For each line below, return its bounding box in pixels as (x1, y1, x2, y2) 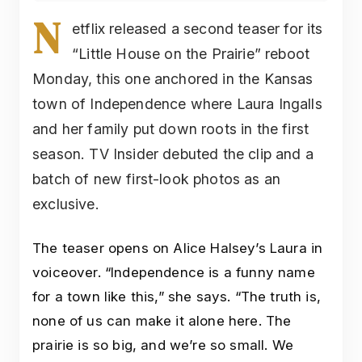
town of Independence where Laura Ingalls (32, 95, 322, 112)
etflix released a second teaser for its (72, 19, 323, 37)
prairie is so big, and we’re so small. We (32, 336, 293, 353)
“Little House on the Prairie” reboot (72, 44, 310, 62)
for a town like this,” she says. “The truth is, (32, 288, 321, 305)
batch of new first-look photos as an (32, 170, 281, 187)
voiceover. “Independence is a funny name (32, 263, 315, 280)
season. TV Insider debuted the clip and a (32, 145, 314, 162)
